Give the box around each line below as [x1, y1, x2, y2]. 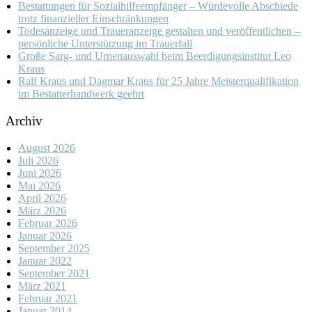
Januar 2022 [18, 254, 72, 267]
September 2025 [18, 242, 90, 254]
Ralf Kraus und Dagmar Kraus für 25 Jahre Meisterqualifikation [18, 75, 299, 88]
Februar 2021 [18, 292, 77, 304]
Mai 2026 [18, 179, 61, 192]
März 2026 [18, 204, 66, 217]
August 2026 [18, 141, 75, 154]
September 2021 [18, 267, 90, 279]
